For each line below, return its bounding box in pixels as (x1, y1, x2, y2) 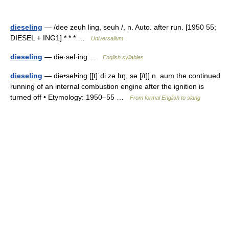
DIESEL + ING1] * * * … (10, 34, 91, 42)
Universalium (91, 35, 123, 41)
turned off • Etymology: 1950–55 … (10, 93, 130, 101)
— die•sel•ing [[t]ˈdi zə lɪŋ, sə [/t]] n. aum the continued (42, 72, 220, 80)
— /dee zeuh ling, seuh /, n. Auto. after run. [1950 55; (42, 23, 216, 31)
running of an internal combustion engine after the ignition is (10, 82, 204, 90)
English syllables (103, 54, 144, 60)
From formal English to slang (130, 95, 200, 101)
